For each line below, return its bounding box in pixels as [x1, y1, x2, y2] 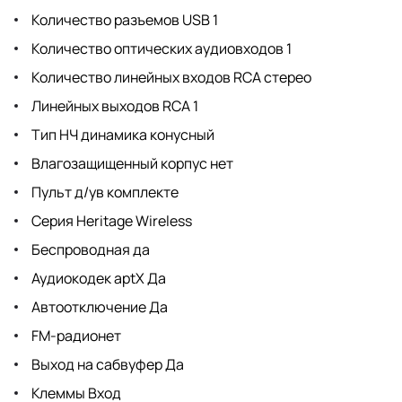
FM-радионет [29, 325, 121, 345]
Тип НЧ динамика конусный [29, 124, 214, 144]
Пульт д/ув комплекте [29, 181, 179, 202]
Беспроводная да [29, 239, 150, 259]
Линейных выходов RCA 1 [29, 95, 198, 116]
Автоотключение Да [29, 296, 168, 317]
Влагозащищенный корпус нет [29, 153, 233, 173]
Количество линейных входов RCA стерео [29, 66, 311, 87]
